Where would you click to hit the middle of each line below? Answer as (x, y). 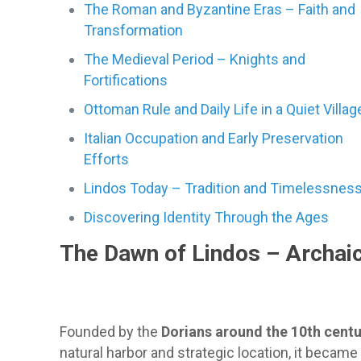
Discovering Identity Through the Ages (207, 217)
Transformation (134, 30)
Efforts (107, 159)
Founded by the (111, 332)
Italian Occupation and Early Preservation (214, 138)
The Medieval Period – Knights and (195, 59)
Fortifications (126, 80)
